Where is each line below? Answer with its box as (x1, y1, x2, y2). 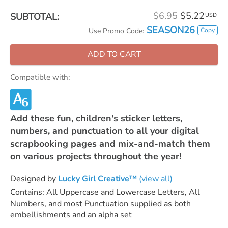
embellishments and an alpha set (10, 209, 132, 220)
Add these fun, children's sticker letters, (10, 111, 182, 124)
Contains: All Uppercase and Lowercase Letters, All (10, 186, 200, 198)
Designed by (10, 173, 58, 184)
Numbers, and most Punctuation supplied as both (10, 197, 191, 209)
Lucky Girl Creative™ (58, 173, 137, 184)
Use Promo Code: (89, 26, 144, 36)
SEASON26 (147, 24, 195, 36)
